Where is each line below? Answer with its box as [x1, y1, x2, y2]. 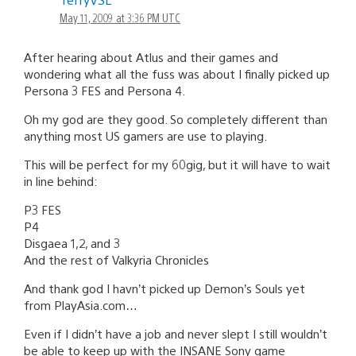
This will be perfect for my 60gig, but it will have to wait [24, 156, 331, 172]
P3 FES [24, 201, 61, 217]
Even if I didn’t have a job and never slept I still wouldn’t [24, 325, 327, 341]
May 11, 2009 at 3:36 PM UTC [60, 10, 180, 25]
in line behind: [24, 172, 98, 188]
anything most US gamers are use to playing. [24, 127, 267, 143]
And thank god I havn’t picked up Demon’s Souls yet [24, 280, 305, 296]
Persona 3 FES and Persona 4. [24, 82, 185, 98]
